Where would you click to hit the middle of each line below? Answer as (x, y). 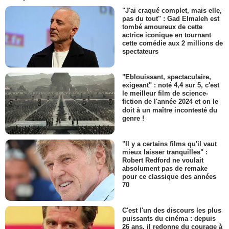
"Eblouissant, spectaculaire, (167, 77)
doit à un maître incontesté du (170, 110)
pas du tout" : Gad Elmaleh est (171, 19)
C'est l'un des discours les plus (172, 211)
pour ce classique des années (169, 176)
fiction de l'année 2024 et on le (170, 102)
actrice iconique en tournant (167, 35)
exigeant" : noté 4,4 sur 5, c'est (171, 85)
